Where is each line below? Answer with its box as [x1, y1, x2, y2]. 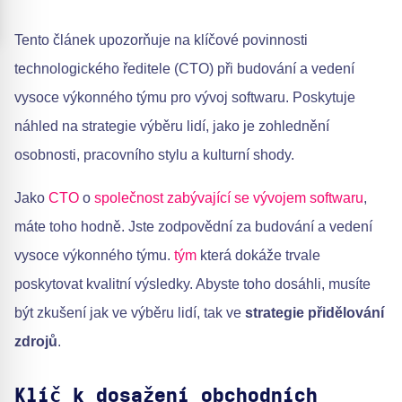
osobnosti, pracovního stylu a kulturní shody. [14, 147, 294, 162]
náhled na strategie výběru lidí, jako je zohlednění [14, 118, 329, 134]
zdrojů [14, 334, 57, 349]
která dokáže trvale [197, 248, 320, 263]
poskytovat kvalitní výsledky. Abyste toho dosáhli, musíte [14, 276, 371, 292]
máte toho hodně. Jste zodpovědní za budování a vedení [14, 219, 372, 234]
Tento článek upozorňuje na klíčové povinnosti [14, 32, 308, 48]
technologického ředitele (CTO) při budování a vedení [14, 61, 354, 76]
